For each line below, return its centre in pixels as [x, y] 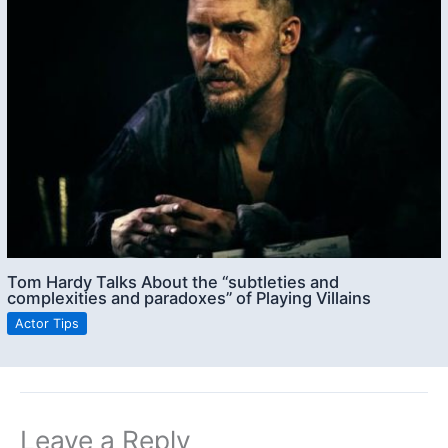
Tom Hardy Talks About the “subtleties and [173, 282]
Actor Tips [47, 324]
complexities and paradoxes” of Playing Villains [189, 298]
